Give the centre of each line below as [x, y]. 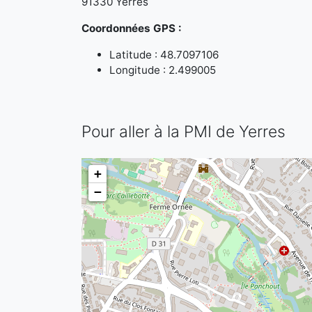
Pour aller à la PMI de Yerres [184, 132]
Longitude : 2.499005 [163, 70]
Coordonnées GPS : [132, 28]
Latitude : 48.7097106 [164, 55]
